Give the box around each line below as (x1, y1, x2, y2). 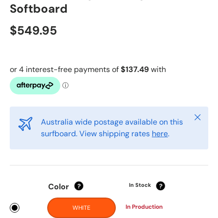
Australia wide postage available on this (41, 117, 183, 127)
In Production (126, 203, 163, 211)
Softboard (10, 1, 68, 16)
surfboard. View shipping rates (41, 128, 152, 139)
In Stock (129, 182, 151, 188)
